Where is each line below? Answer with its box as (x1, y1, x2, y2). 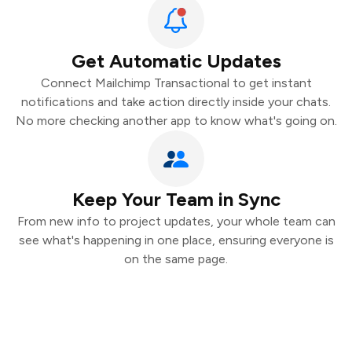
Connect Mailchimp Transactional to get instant (40, 75, 312, 90)
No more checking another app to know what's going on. (15, 113, 337, 128)
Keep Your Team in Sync (71, 188, 280, 211)
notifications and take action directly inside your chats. (21, 94, 331, 109)
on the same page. (124, 251, 228, 266)
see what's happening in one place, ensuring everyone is (18, 233, 334, 247)
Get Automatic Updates (71, 49, 281, 72)
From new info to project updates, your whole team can (16, 214, 335, 229)
